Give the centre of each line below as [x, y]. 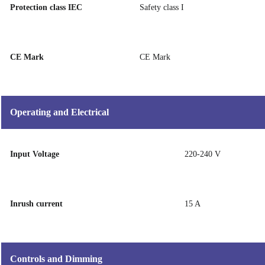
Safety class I [162, 7]
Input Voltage [35, 154]
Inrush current [36, 204]
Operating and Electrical [59, 112]
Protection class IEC [46, 7]
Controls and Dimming [56, 259]
